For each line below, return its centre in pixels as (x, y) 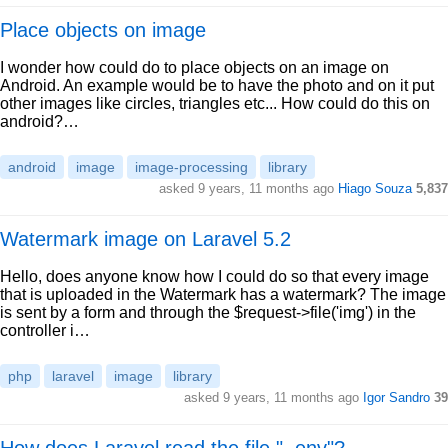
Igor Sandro (396, 397)
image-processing (191, 167)
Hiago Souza (375, 188)
